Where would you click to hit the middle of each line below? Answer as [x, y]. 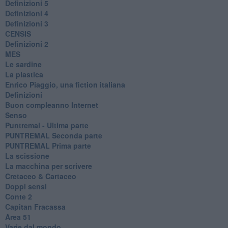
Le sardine [23, 64]
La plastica [24, 74]
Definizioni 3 [26, 23]
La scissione [27, 155]
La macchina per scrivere [48, 166]
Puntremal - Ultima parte [47, 125]
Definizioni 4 [26, 13]
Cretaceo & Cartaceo [40, 176]
